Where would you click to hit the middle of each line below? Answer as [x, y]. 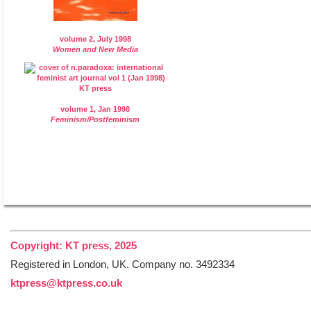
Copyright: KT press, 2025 [74, 245]
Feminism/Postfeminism [95, 119]
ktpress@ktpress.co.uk [66, 283]
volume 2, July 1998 [95, 39]
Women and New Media [95, 49]
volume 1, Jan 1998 [95, 109]
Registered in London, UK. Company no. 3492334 [123, 264]
